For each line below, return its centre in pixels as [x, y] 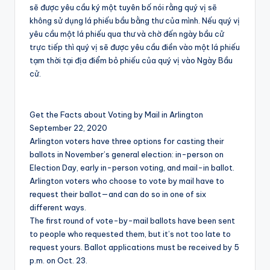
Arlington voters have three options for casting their [127, 141]
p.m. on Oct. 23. [58, 261]
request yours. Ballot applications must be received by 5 [134, 247]
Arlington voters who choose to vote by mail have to [127, 181]
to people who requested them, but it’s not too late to [130, 234]
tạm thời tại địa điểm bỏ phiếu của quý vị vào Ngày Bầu [131, 61]
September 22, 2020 [68, 128]
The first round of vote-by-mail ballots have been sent [132, 221]
